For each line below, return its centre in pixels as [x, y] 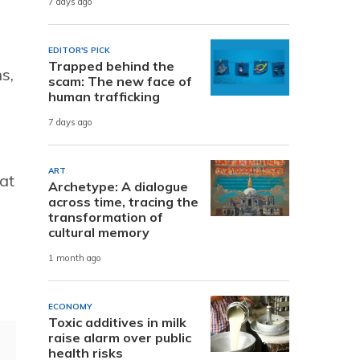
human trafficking [104, 96]
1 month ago [75, 258]
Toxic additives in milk [117, 322]
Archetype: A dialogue [118, 186]
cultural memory [99, 232]
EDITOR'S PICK [79, 50]
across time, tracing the [123, 201]
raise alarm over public [120, 337]
